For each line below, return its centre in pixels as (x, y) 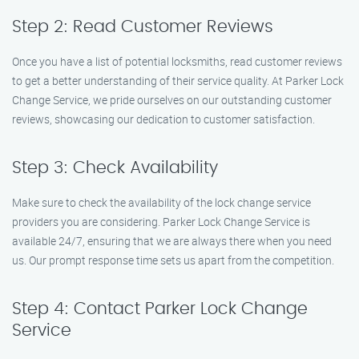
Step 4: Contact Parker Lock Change (160, 309)
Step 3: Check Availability (115, 168)
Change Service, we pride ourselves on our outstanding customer (172, 100)
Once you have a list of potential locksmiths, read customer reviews (177, 61)
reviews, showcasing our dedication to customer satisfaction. (163, 119)
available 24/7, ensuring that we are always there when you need (172, 241)
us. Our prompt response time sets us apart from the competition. (173, 260)
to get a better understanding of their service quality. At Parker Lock (178, 81)
